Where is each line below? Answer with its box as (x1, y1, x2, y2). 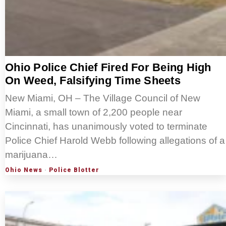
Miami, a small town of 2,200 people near (5, 107, 182, 118)
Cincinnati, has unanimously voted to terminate (5, 121, 207, 132)
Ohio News (5, 166, 42, 174)
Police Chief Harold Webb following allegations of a (5, 135, 225, 146)
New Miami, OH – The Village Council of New (5, 93, 200, 104)
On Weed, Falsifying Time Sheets (5, 74, 181, 87)
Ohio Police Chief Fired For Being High (5, 61, 211, 74)
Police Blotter (49, 166, 99, 174)
